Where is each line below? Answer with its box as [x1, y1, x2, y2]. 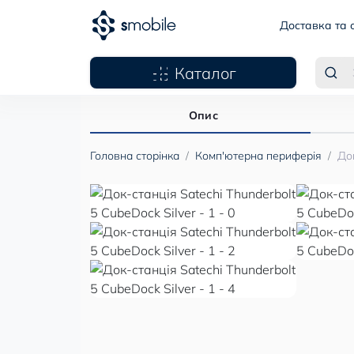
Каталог [174, 62, 236, 83]
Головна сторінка [90, 149, 179, 163]
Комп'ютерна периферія [195, 149, 322, 163]
